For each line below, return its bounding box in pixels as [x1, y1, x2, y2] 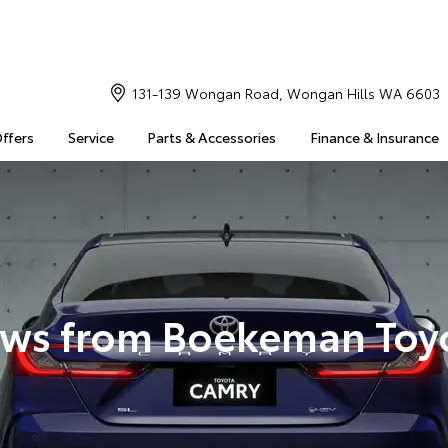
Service [67, 127, 114, 147]
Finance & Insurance [309, 127, 439, 147]
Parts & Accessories [147, 127, 277, 147]
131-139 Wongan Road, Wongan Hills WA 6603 [131, 83, 440, 103]
